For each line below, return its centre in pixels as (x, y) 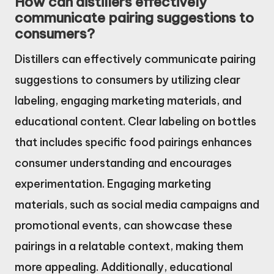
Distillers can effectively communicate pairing (135, 59)
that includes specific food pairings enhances (133, 143)
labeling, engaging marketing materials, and (128, 101)
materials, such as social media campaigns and (137, 205)
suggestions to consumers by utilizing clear (128, 80)
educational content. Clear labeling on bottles (135, 122)
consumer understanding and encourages (123, 163)
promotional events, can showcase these (124, 226)
